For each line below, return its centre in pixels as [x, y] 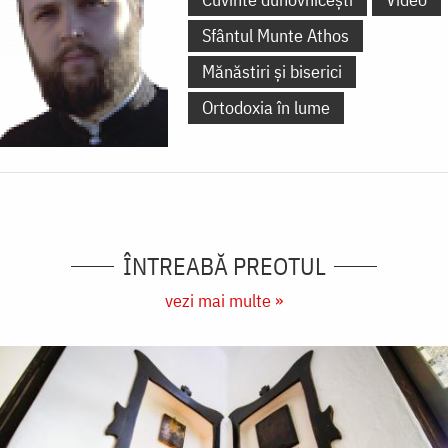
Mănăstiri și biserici [272, 72]
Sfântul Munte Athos [275, 36]
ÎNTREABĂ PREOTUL [224, 266]
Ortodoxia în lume [266, 108]
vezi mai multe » [224, 301]
